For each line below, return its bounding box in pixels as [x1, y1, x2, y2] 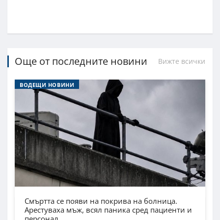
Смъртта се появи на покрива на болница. [25, 195, 177, 206]
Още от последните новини [15, 54, 147, 68]
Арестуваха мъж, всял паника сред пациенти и [25, 204, 192, 215]
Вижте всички [158, 56, 205, 66]
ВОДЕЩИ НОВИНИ [20, 81, 75, 88]
